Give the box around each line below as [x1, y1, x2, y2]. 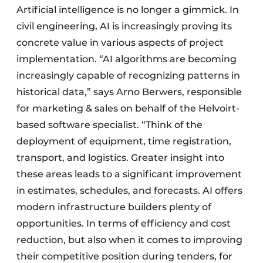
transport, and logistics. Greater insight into [16, 151, 224, 163]
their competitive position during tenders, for [16, 250, 232, 262]
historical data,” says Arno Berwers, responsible [16, 86, 242, 97]
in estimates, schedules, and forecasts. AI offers [16, 184, 242, 196]
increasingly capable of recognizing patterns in [16, 69, 240, 81]
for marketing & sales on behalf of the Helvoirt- [16, 102, 240, 114]
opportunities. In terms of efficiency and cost [16, 217, 231, 229]
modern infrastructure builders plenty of [16, 201, 211, 213]
